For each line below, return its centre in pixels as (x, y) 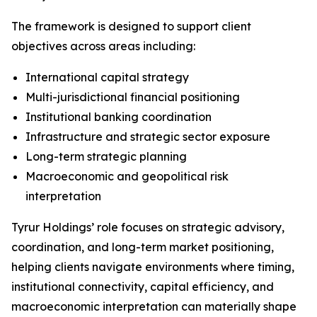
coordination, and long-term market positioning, (143, 247)
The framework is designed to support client (131, 26)
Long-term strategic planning (106, 156)
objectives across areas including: (103, 46)
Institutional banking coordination (119, 117)
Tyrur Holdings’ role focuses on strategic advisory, (148, 227)
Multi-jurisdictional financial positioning (133, 97)
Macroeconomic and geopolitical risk (127, 176)
